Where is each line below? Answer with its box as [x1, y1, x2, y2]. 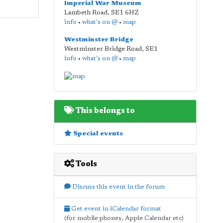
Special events [71, 130, 123, 137]
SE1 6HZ [111, 9, 139, 16]
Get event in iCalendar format [69, 205, 161, 212]
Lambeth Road [64, 9, 108, 16]
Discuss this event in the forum [70, 183, 165, 190]
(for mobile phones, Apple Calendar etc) [64, 215, 184, 222]
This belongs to [74, 107, 135, 115]
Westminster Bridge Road [64, 46, 142, 52]
